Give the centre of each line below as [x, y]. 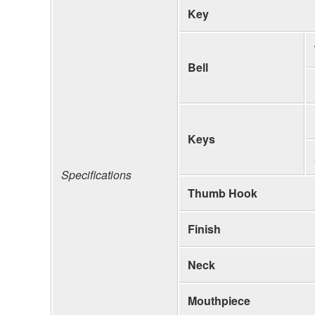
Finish [204, 229]
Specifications [96, 174]
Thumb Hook [223, 193]
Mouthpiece [219, 300]
